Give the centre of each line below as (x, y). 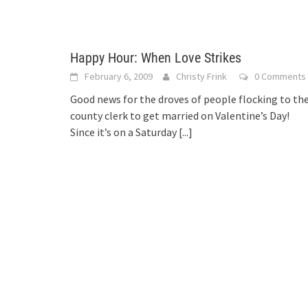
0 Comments (280, 76)
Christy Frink (201, 76)
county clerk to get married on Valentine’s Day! (180, 115)
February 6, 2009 (119, 76)
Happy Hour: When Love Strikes (156, 58)
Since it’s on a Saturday (124, 132)
